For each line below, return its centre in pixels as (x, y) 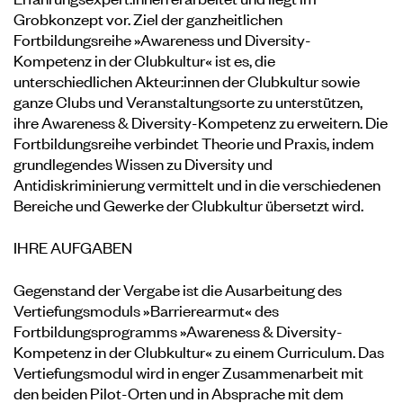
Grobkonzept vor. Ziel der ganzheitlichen (148, 18)
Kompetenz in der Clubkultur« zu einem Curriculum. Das (199, 351)
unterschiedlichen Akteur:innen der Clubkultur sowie (187, 80)
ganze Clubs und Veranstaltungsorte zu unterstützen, (188, 101)
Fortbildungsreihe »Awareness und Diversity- (162, 39)
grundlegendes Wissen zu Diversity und (143, 163)
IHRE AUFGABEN (73, 246)
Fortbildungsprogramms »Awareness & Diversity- (178, 330)
